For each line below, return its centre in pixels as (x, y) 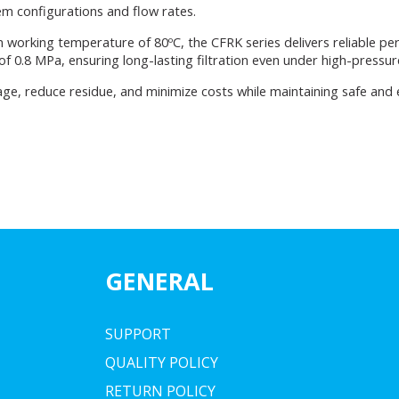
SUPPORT (138, 334)
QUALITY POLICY (162, 362)
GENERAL (159, 281)
